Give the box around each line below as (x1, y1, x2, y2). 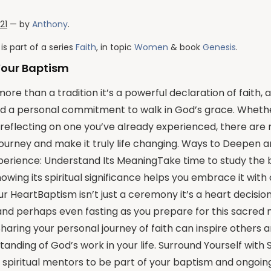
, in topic (96, 41, 134, 53)
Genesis (203, 41, 236, 53)
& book (168, 41, 203, 53)
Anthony (32, 18, 68, 30)
